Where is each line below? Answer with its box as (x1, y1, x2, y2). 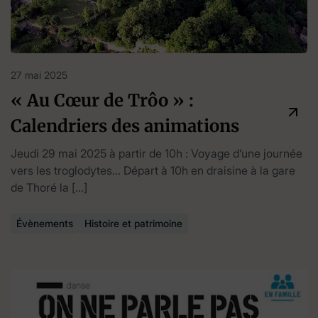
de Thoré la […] (11, 180, 87, 195)
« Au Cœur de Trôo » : (11, 89, 194, 112)
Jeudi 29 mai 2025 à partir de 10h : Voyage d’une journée (11, 146, 302, 161)
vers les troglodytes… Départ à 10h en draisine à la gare (11, 163, 295, 178)
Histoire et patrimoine (84, 217, 182, 230)
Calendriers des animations (11, 115, 239, 138)
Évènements (16, 217, 73, 230)
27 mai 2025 (11, 69, 67, 82)
